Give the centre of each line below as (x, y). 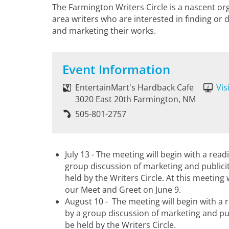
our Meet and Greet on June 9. (123, 190)
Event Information (116, 70)
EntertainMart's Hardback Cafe (134, 88)
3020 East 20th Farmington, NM (135, 99)
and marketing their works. (104, 31)
